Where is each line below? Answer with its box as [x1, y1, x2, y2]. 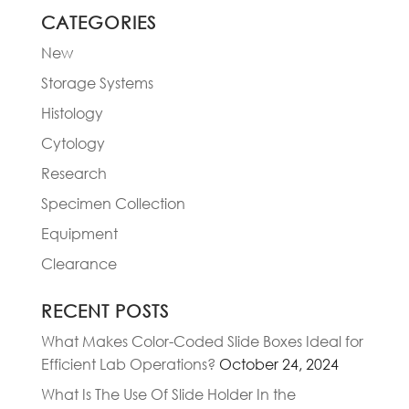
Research [40, 163, 107, 184]
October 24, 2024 [218, 354, 339, 374]
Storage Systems [40, 73, 153, 93]
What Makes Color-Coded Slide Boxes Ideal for [40, 331, 363, 351]
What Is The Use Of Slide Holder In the [40, 384, 296, 404]
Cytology [40, 133, 105, 153]
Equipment [40, 224, 118, 244]
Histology [40, 103, 103, 123]
